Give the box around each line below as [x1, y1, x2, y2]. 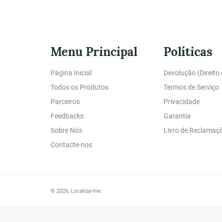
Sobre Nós [51, 126, 82, 134]
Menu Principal [51, 44, 137, 59]
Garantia [164, 111, 191, 120]
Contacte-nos [51, 140, 92, 149]
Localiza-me [71, 187, 101, 194]
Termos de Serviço [164, 83, 219, 91]
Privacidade [164, 97, 200, 106]
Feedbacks [51, 111, 84, 120]
